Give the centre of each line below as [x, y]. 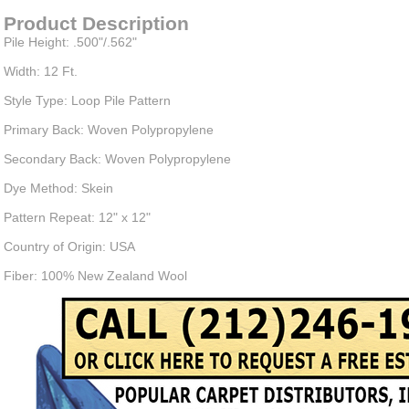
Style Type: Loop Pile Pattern [87, 100]
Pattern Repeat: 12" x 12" [77, 217]
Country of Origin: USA [69, 246]
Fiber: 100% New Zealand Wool [95, 276]
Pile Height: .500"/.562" [70, 42]
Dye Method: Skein [58, 188]
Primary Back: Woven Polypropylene [109, 130]
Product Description [96, 23]
